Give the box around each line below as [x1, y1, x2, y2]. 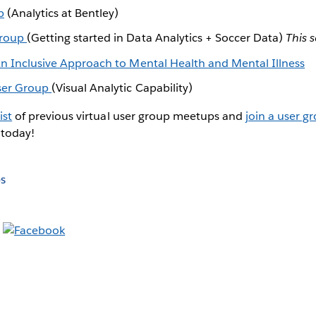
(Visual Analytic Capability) [51, 80, 193, 95]
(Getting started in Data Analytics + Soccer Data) [27, 30, 286, 46]
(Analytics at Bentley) [4, 6, 119, 21]
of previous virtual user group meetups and [12, 108, 245, 123]
